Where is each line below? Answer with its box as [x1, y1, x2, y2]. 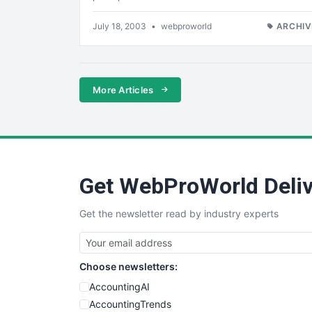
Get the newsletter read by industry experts [79, 207, 279, 219]
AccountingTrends [89, 297, 171, 310]
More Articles [93, 84, 156, 95]
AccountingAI [89, 280, 150, 292]
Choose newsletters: [79, 260, 178, 272]
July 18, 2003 [93, 21, 148, 32]
